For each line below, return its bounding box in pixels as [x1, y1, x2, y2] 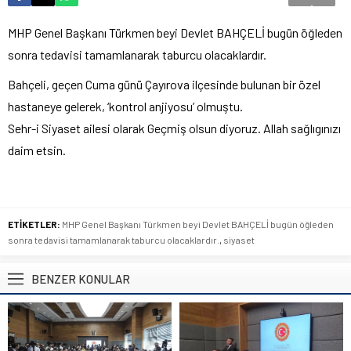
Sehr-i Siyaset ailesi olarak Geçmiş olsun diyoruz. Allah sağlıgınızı [8, 121, 341, 136]
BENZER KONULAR [31, 272, 130, 286]
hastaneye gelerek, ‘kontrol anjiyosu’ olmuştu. [8, 99, 243, 114]
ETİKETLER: [8, 219, 60, 230]
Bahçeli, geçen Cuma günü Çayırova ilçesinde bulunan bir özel [8, 77, 320, 92]
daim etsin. [8, 143, 66, 157]
